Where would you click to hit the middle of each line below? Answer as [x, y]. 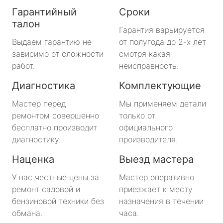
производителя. [148, 139]
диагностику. [36, 139]
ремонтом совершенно [56, 115]
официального [146, 127]
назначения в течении [161, 201]
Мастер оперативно [157, 177]
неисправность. [149, 65]
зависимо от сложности [58, 54]
